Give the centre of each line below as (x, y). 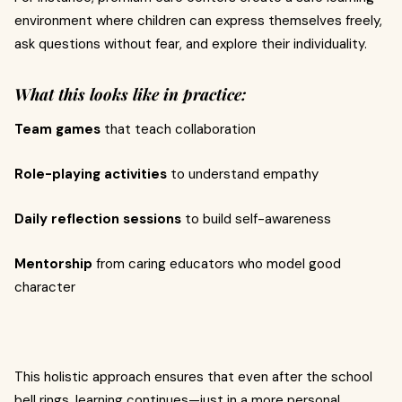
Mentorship (53, 264)
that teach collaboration (178, 129)
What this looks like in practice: (131, 94)
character (45, 287)
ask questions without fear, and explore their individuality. (191, 44)
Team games (57, 129)
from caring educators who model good (217, 264)
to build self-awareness (256, 219)
